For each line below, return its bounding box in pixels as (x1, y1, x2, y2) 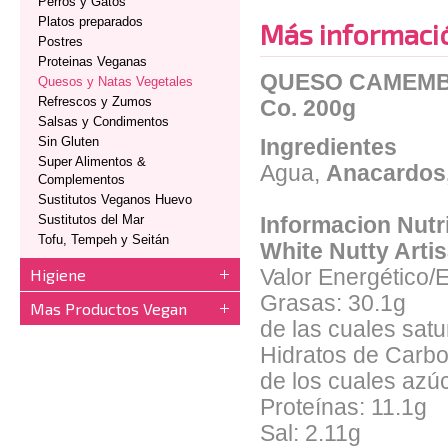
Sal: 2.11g (260, 421, 361, 446)
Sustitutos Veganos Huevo (38, 192, 192, 207)
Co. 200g (260, 96, 356, 121)
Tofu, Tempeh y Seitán (38, 232, 169, 247)
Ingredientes (260, 135, 397, 160)
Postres (38, 34, 83, 49)
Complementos (38, 172, 125, 187)
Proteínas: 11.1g (260, 395, 427, 420)
